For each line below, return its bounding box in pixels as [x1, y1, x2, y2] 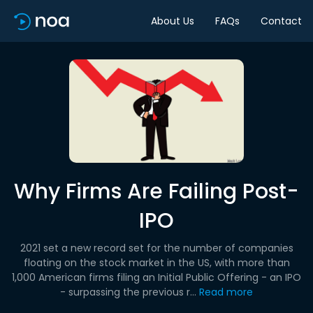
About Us [151, 13, 194, 28]
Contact [261, 13, 302, 28]
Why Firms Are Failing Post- [14, 177, 299, 206]
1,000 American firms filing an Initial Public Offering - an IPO [12, 270, 301, 284]
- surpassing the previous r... [60, 285, 196, 299]
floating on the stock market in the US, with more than [23, 256, 290, 270]
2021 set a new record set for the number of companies [20, 241, 293, 255]
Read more [199, 285, 253, 299]
